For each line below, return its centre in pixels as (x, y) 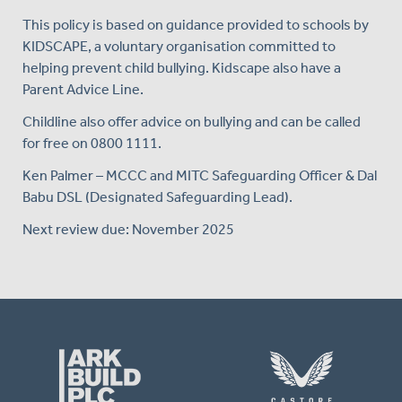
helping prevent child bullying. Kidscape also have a (182, 67)
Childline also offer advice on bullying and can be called (192, 121)
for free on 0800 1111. (92, 143)
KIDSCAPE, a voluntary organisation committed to (179, 46)
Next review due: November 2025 (128, 229)
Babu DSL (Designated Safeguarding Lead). (157, 197)
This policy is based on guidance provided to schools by (196, 24)
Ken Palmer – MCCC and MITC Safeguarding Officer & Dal (200, 175)
